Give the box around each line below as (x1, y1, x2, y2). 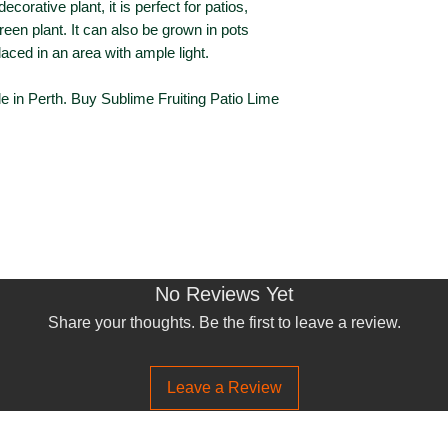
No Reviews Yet (154, 283, 294, 306)
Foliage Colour (325, 6, 428, 23)
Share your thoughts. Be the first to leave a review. (47, 314, 401, 332)
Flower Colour (325, 92, 425, 109)
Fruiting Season (325, 221, 436, 238)
